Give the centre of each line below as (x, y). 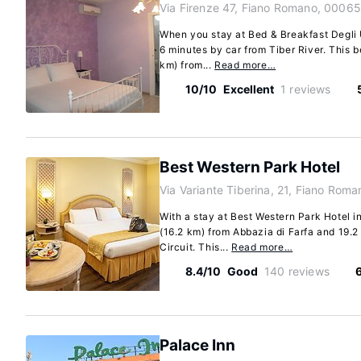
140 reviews (297, 271)
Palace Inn (197, 345)
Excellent (249, 89)
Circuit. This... (196, 247)
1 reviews (306, 89)
